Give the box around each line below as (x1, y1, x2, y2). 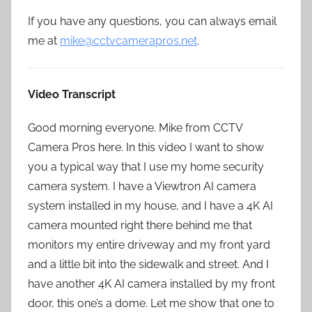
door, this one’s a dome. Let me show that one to (28, 296, 274, 310)
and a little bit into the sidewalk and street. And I (28, 257, 269, 271)
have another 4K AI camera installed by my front (28, 276, 275, 290)
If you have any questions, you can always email (28, 14, 276, 28)
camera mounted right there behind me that (28, 218, 252, 232)
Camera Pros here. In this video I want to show (28, 140, 264, 154)
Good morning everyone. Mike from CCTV (28, 120, 242, 134)
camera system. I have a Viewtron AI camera (28, 179, 256, 193)
